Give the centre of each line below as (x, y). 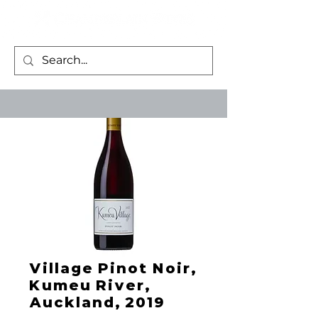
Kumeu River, (89, 285)
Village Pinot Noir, (112, 268)
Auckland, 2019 (97, 302)
